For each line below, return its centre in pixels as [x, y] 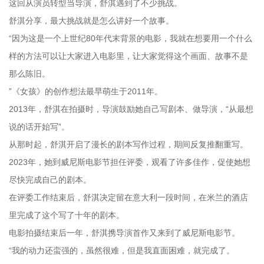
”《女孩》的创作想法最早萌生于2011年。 [86, 91]
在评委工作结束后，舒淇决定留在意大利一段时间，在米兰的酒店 [128, 197]
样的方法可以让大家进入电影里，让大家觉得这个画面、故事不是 [128, 56]
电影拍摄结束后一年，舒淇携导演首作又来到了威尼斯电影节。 [124, 232]
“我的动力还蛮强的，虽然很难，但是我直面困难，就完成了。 [122, 250]
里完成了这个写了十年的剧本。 [67, 215]
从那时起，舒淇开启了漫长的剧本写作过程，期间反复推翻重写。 [128, 144]
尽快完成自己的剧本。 [50, 179]
